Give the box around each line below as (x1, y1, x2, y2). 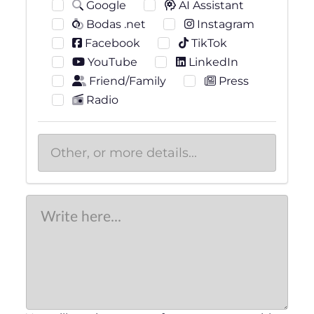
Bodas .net (83, 17, 146, 31)
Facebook (82, 36, 141, 50)
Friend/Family (86, 74, 167, 88)
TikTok (188, 36, 227, 50)
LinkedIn (185, 55, 238, 69)
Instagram (193, 17, 254, 31)
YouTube (85, 55, 138, 69)
